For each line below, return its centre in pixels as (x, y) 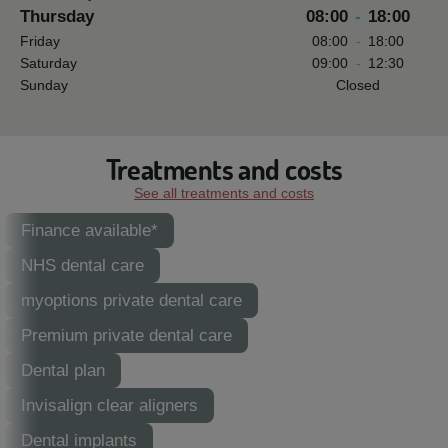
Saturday (48, 63)
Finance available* (89, 230)
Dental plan (63, 370)
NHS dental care (82, 265)
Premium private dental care (126, 335)
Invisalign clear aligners (109, 405)
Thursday (57, 16)
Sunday (44, 85)
